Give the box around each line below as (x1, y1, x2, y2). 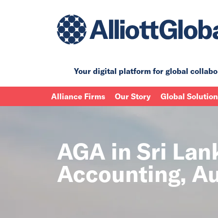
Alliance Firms (51, 91, 105, 101)
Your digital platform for (74, 66, 165, 76)
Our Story (115, 91, 151, 101)
